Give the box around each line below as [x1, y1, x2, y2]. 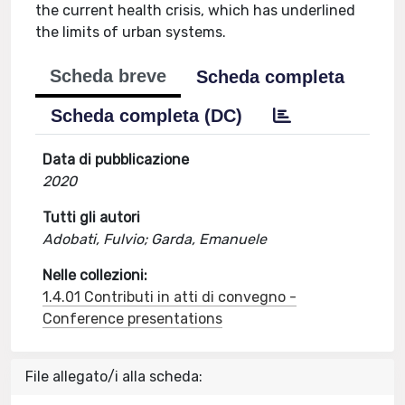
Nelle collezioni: [42, 267, 148, 284]
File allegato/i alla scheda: [25, 368, 202, 385]
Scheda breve [50, 66, 167, 86]
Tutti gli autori [42, 209, 141, 226]
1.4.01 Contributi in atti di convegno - [42, 288, 297, 306]
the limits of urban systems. [35, 24, 227, 41]
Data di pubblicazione [42, 151, 190, 168]
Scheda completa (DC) [51, 106, 243, 126]
